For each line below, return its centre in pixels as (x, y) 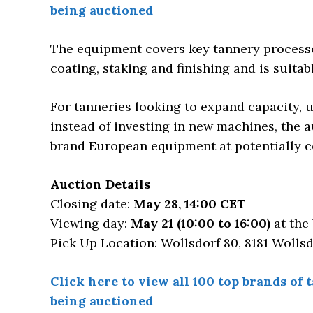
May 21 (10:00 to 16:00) (201, 224)
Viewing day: (90, 224)
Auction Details (100, 184)
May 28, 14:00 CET (190, 204)
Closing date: (92, 204)
